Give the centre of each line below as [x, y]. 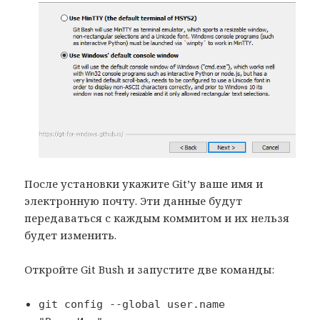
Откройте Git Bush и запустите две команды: [150, 269]
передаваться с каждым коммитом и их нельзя [157, 217]
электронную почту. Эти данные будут [134, 200]
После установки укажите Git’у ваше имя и [144, 183]
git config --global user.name [132, 304]
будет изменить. [71, 235]
